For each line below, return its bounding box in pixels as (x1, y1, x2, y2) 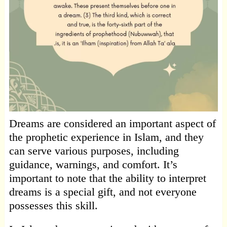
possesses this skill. (9, 199, 98, 212)
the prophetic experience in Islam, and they (9, 130, 204, 143)
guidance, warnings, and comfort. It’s (9, 158, 177, 171)
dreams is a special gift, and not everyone (9, 185, 197, 198)
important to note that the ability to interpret (9, 171, 206, 184)
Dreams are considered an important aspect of (9, 117, 216, 130)
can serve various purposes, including (9, 144, 179, 157)
